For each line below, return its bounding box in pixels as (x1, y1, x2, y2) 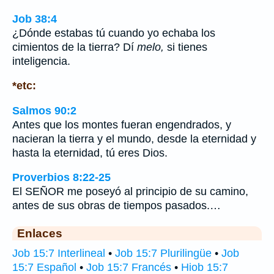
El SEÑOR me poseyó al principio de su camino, (12, 185, 248, 198)
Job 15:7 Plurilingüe (115, 247, 212, 260)
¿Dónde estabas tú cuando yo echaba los (12, 26, 215, 39)
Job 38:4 (12, 12, 57, 25)
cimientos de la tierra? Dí (12, 40, 137, 53)
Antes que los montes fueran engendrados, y (12, 118, 231, 131)
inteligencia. (12, 54, 70, 67)
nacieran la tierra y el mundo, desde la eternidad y (12, 132, 256, 145)
